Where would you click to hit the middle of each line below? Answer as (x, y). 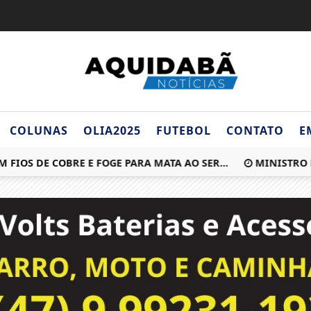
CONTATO (255, 131)
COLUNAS (39, 131)
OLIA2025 (112, 131)
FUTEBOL (183, 131)
